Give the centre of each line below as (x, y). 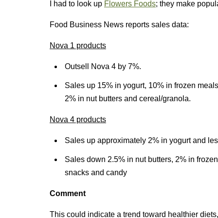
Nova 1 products (78, 45)
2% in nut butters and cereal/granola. (127, 99)
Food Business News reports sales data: (119, 25)
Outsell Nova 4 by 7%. (103, 66)
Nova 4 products (78, 119)
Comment (68, 193)
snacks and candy (96, 173)
